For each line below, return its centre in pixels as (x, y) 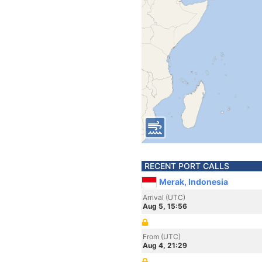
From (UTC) (162, 237)
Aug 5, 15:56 (165, 206)
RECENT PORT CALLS (187, 166)
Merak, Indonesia (194, 182)
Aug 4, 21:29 (165, 245)
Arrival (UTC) (164, 197)
